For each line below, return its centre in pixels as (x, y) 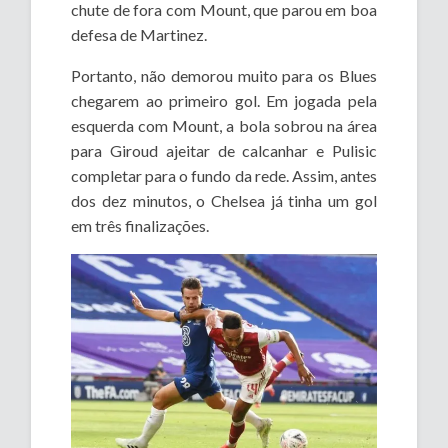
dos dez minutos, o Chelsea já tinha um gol (224, 201)
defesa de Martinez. (139, 35)
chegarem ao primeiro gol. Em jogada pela (224, 101)
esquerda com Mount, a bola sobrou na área (224, 126)
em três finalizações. (140, 226)
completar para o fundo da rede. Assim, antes (224, 176)
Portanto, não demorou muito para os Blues (224, 76)
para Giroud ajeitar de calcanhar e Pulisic (224, 151)
